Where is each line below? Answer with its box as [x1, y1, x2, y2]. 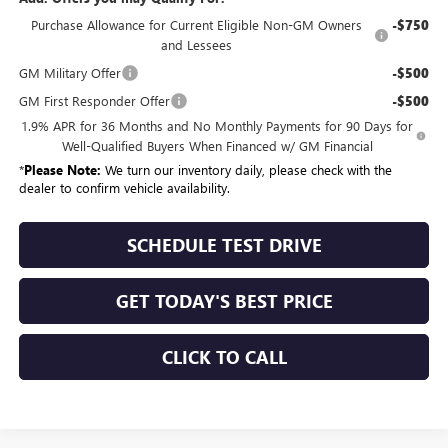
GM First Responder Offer [18, 92, 170, 110]
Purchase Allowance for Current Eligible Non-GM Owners [30, 16, 362, 34]
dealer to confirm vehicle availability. [18, 179, 230, 197]
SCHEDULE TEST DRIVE [126, 233, 322, 258]
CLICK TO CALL [161, 345, 287, 370]
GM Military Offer [18, 64, 121, 82]
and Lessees [160, 36, 232, 54]
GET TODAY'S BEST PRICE [115, 289, 333, 314]
